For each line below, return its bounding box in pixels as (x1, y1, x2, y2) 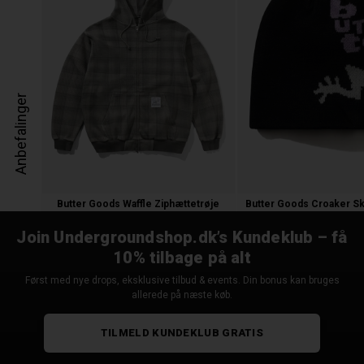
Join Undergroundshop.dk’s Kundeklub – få (16, 227, 348, 248)
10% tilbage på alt (113, 248, 251, 268)
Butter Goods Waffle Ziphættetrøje (57, 198, 220, 210)
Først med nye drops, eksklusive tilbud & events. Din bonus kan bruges (24, 275, 340, 287)
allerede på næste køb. (132, 289, 232, 301)
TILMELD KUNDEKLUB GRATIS (100, 327, 264, 340)
